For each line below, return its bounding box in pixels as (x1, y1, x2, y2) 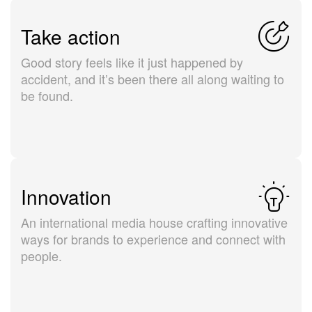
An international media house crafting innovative (21, 213, 288, 232)
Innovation (21, 182, 111, 211)
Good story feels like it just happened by (21, 53, 243, 72)
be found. (21, 86, 73, 105)
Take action (21, 22, 120, 51)
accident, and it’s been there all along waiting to (21, 70, 284, 88)
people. (21, 247, 62, 265)
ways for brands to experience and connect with (21, 230, 286, 249)
